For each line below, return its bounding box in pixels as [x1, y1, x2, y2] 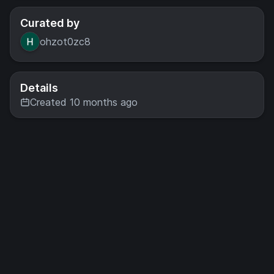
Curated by [20, 17, 80, 29]
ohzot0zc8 [40, 35, 91, 48]
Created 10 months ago [30, 96, 138, 108]
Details [20, 81, 58, 94]
